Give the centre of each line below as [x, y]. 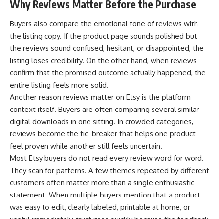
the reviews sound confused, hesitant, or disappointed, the [107, 48]
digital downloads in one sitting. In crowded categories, [101, 121]
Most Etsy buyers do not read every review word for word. [107, 158]
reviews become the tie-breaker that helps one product [103, 133]
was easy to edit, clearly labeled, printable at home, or [100, 207]
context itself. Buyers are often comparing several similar [104, 109]
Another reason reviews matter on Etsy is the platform [100, 97]
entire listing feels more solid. [59, 85]
